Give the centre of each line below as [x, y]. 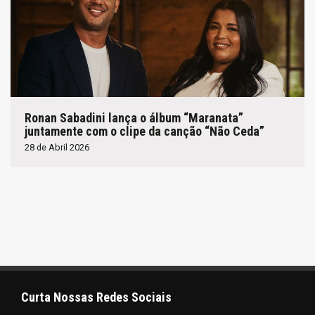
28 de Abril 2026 [57, 147]
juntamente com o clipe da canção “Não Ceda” [144, 131]
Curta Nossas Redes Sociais [96, 297]
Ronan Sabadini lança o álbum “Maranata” [134, 117]
